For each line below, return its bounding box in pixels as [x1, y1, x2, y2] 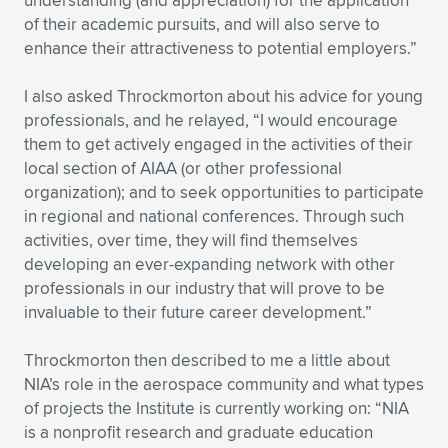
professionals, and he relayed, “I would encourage [24, 108, 398, 132]
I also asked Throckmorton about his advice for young [24, 84, 423, 108]
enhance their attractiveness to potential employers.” [24, 36, 417, 60]
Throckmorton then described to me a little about [24, 348, 390, 372]
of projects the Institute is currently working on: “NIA [24, 396, 409, 420]
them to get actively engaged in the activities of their [24, 132, 413, 156]
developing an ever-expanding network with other [24, 252, 395, 276]
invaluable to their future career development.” [24, 300, 372, 324]
